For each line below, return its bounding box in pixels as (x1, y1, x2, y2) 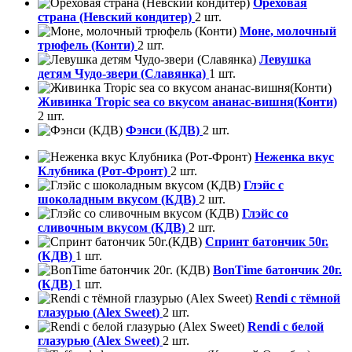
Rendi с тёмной (255, 291, 340, 306)
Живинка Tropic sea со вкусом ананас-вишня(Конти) (38, 95, 337, 109)
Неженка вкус (255, 150, 334, 164)
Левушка (259, 53, 311, 67)
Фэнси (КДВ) (126, 123, 203, 137)
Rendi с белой (247, 320, 324, 334)
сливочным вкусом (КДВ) (38, 221, 189, 235)
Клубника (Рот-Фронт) (38, 164, 170, 178)
